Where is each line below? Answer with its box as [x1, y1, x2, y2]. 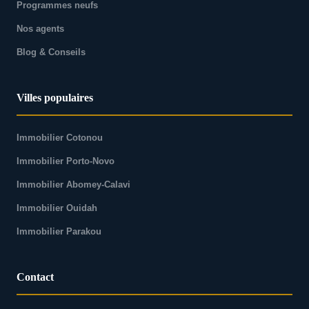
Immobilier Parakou [17, 226, 101, 237]
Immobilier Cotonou [17, 132, 103, 143]
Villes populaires [17, 92, 93, 104]
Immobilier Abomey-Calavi [17, 179, 130, 190]
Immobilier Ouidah [17, 203, 97, 214]
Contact [17, 271, 54, 283]
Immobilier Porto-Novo [17, 156, 114, 167]
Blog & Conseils [17, 47, 86, 58]
